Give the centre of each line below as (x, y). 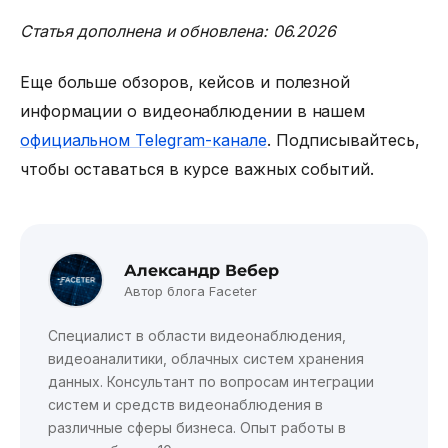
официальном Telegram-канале (143, 140)
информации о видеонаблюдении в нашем (193, 111)
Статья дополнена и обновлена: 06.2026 (178, 30)
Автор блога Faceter (190, 291)
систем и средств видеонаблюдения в (185, 405)
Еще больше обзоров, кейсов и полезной (185, 82)
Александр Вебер (201, 271)
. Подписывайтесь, (343, 140)
